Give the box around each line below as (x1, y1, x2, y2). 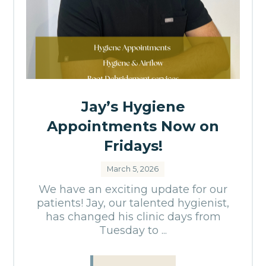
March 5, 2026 (107, 164, 159, 174)
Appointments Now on (47, 118, 219, 135)
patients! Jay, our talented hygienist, (37, 197, 229, 210)
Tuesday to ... (99, 224, 167, 237)
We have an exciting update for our (39, 183, 227, 197)
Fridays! (103, 137, 163, 155)
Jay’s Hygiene (81, 98, 185, 116)
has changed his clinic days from (45, 210, 221, 224)
